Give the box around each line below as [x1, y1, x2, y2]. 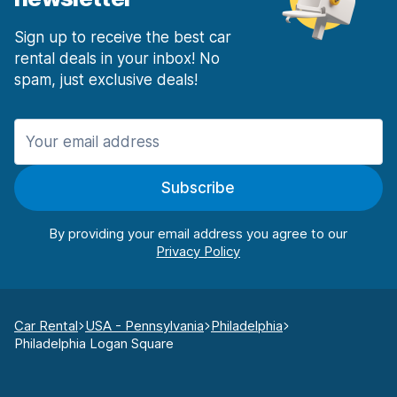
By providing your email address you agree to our [49, 225, 348, 243]
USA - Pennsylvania [85, 317, 204, 335]
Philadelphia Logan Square [14, 335, 174, 353]
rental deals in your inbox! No [14, 50, 220, 68]
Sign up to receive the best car [14, 28, 231, 47]
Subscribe [161, 179, 236, 198]
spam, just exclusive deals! [14, 71, 198, 90]
